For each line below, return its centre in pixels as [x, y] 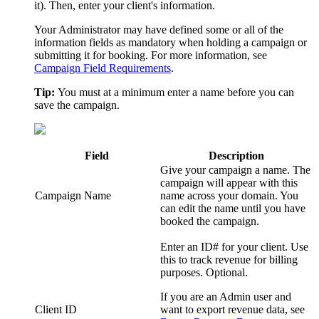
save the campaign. [77, 105]
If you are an [190, 296]
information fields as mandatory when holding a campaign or [171, 42]
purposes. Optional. [204, 272]
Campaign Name [73, 195]
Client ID [56, 309]
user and [271, 296]
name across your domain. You [229, 195]
